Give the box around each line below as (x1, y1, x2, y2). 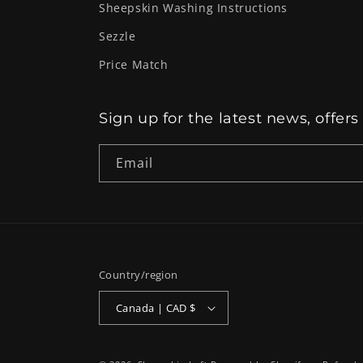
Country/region (99, 267, 178, 282)
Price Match (99, 57, 169, 72)
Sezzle (99, 28, 136, 44)
